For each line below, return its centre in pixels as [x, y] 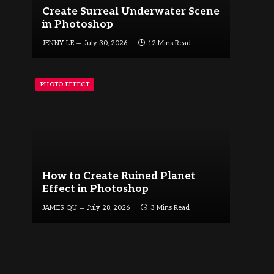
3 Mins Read [170, 207]
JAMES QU [60, 207]
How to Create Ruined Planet [119, 176]
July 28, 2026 [109, 207]
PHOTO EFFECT [65, 85]
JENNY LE [58, 43]
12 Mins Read [170, 43]
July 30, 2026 [106, 43]
